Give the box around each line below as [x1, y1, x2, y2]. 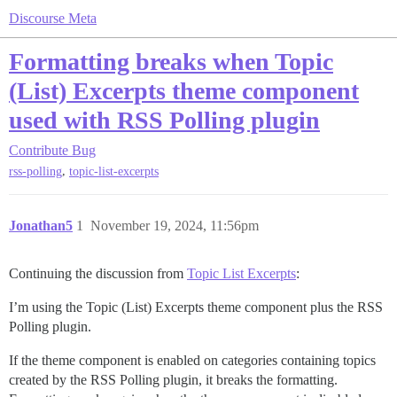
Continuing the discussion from [9, 266, 187, 282]
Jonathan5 [9, 218, 73, 234]
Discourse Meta [9, 11, 97, 26]
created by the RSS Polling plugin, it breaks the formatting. [9, 372, 338, 388]
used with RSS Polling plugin [9, 106, 320, 134]
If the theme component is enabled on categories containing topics [9, 353, 376, 369]
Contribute [9, 143, 68, 158]
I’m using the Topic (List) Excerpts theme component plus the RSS [9, 300, 383, 315]
